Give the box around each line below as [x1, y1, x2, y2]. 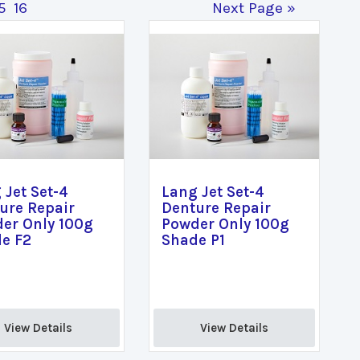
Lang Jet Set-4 [161, 183, 264, 201]
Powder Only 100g [161, 215, 289, 233]
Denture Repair [161, 199, 271, 217]
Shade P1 [161, 231, 225, 249]
